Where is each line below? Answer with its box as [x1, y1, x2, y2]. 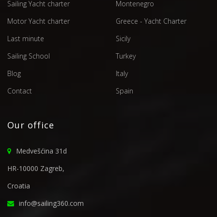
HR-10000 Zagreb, [7, 163, 64, 173]
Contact [7, 86, 32, 95]
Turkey [116, 51, 136, 61]
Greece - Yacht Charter [116, 16, 186, 26]
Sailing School [7, 51, 50, 61]
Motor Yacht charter [7, 16, 70, 26]
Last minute [7, 33, 44, 43]
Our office [7, 119, 54, 131]
